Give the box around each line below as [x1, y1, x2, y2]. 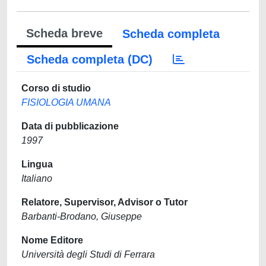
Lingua [21, 159, 53, 169]
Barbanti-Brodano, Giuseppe [21, 211, 142, 221]
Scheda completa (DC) [27, 53, 153, 66]
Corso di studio [21, 83, 91, 93]
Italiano [21, 173, 52, 183]
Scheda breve [26, 27, 103, 40]
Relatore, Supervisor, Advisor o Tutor [21, 197, 188, 207]
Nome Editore [21, 235, 83, 245]
